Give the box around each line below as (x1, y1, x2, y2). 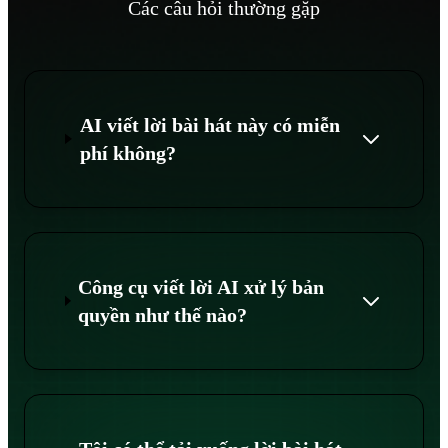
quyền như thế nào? (78, 303, 248, 326)
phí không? (79, 141, 176, 164)
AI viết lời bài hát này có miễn (79, 113, 340, 136)
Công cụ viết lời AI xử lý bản (78, 275, 325, 298)
